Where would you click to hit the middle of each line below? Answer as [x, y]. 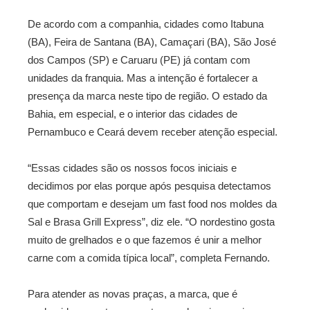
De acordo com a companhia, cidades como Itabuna [146, 24]
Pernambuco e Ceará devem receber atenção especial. [153, 132]
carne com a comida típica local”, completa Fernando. [149, 258]
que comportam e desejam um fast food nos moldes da [152, 204]
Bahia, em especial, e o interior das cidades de [133, 114]
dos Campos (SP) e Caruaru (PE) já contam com [139, 60]
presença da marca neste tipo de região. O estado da [147, 96]
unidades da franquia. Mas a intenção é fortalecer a [143, 78]
